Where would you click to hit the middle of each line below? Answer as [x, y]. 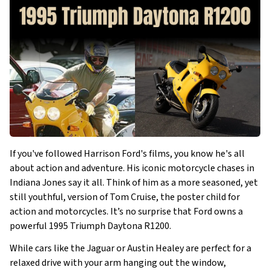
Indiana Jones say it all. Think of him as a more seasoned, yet [134, 183]
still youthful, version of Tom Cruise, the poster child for [125, 197]
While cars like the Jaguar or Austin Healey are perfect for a [130, 248]
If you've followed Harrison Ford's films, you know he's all [127, 154]
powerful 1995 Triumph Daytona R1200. [90, 226]
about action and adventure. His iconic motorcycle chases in [132, 168]
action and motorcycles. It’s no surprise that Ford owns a [126, 212]
